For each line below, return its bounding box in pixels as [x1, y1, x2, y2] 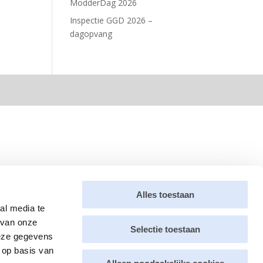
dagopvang [70, 28, 113, 39]
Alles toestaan [136, 190, 194, 200]
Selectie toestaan [130, 224, 200, 234]
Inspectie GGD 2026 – [70, 15, 153, 26]
